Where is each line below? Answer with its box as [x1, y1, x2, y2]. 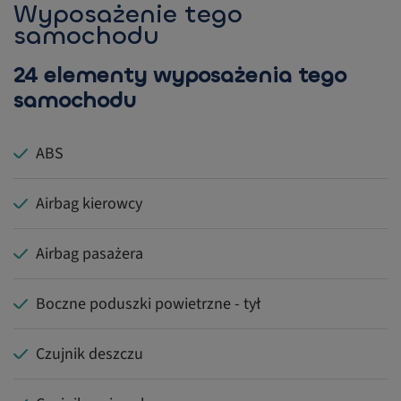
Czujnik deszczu [36, 343, 143, 366]
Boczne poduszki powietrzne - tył [36, 293, 260, 316]
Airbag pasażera [36, 243, 143, 266]
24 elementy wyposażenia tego [13, 61, 346, 90]
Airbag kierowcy [36, 192, 142, 216]
